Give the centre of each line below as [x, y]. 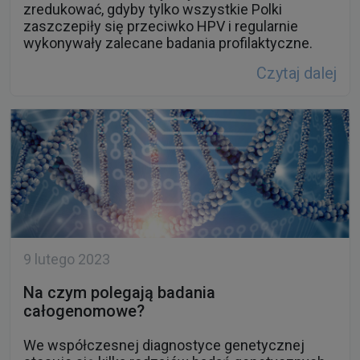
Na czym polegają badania [119, 293]
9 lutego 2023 [67, 260]
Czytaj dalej [297, 74]
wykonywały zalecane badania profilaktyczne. [168, 43]
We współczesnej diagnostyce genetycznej [164, 346]
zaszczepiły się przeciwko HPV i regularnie [161, 27]
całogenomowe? [84, 311]
